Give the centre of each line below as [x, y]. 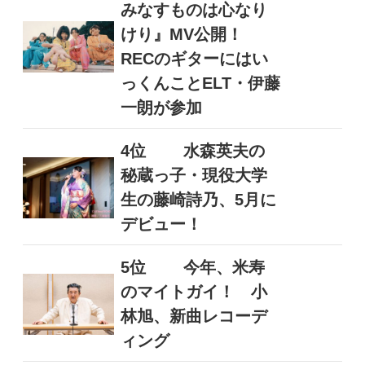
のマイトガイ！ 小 [193, 292]
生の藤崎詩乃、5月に [198, 200]
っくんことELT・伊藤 [200, 84]
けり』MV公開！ [189, 35]
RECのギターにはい [194, 59]
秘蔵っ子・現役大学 [193, 176]
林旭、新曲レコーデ [193, 317]
